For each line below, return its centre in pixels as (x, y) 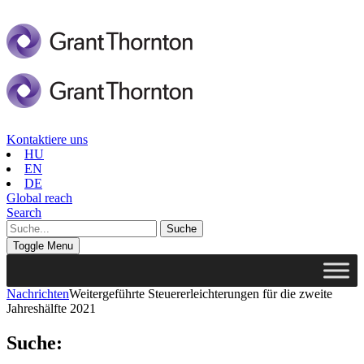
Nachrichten (38, 293)
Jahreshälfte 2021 (51, 308)
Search (24, 212)
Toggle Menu (43, 245)
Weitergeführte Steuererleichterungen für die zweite (201, 293)
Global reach (39, 197)
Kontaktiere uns (47, 139)
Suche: (35, 342)
